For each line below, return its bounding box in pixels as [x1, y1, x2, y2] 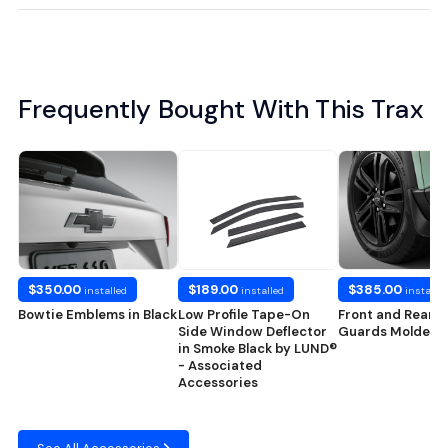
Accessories [178, 373, 258, 391]
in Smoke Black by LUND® [178, 339, 337, 357]
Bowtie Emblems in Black [18, 305, 177, 323]
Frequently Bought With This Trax [18, 91, 423, 126]
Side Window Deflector [178, 322, 327, 340]
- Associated [178, 356, 262, 374]
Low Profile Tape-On [178, 305, 310, 323]
